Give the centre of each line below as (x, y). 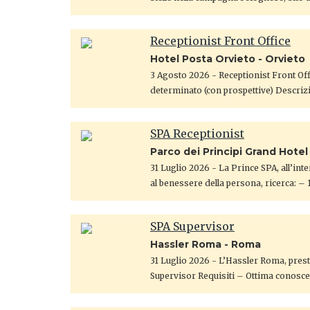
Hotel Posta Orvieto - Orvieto (228, 58)
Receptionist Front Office (220, 40)
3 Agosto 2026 (181, 75)
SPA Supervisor (192, 226)
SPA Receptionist (197, 133)
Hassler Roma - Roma (206, 244)
